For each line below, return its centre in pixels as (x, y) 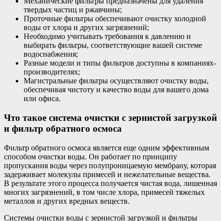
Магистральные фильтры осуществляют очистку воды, (116, 81)
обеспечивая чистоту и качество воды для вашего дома (116, 90)
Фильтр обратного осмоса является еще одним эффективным (107, 147)
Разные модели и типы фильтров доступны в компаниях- (120, 63)
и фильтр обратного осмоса (63, 129)
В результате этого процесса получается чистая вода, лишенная (110, 183)
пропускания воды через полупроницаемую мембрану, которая (110, 165)
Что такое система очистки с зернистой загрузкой (110, 118)
